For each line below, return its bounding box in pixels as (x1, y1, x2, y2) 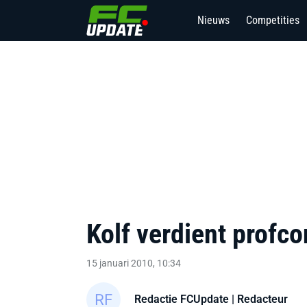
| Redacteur (229, 292, 288, 306)
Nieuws (197, 14, 230, 27)
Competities (246, 14, 299, 27)
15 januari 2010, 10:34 (86, 258, 181, 269)
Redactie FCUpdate (134, 292, 229, 306)
